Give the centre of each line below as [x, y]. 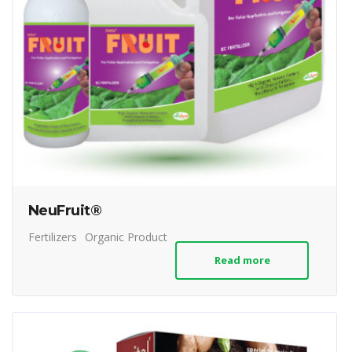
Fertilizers [53, 237]
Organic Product [126, 237]
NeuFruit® [65, 211]
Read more [242, 260]
